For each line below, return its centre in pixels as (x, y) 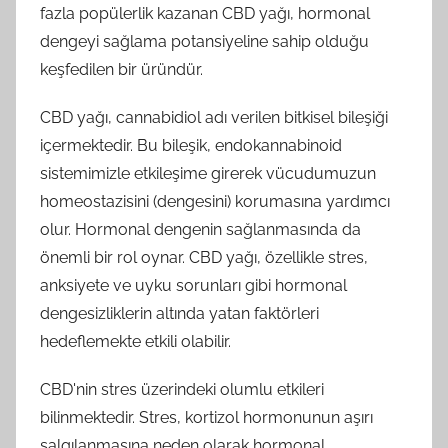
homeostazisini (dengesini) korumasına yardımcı (215, 201)
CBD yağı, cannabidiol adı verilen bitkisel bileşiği (214, 117)
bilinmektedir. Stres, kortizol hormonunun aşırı (206, 417)
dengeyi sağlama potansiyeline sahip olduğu (204, 41)
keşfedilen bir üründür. (121, 69)
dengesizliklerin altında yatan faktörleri (179, 313)
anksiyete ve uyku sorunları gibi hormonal (193, 285)
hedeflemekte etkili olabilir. (135, 341)
